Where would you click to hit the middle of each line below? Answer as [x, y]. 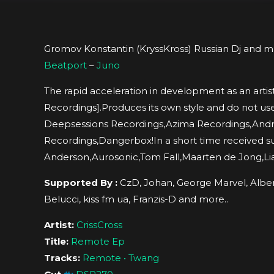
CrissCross [99, 224]
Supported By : [81, 182]
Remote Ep [98, 241]
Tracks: [62, 257]
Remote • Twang [121, 257]
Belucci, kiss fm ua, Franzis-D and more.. [136, 199]
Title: [56, 241]
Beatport [65, 65]
